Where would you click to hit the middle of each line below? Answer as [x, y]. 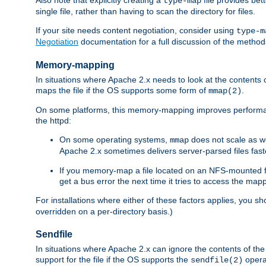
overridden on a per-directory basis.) [104, 211]
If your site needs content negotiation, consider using [136, 30]
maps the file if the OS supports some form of [122, 90]
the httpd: [53, 120]
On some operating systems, [115, 139]
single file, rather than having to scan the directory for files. [145, 11]
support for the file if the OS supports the [113, 260]
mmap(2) [225, 91]
